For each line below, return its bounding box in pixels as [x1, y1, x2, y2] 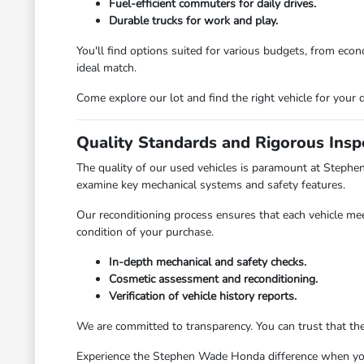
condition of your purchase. [76, 224, 214, 240]
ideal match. [76, 60, 137, 76]
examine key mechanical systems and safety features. [76, 177, 346, 193]
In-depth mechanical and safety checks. [109, 254, 307, 270]
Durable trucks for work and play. [109, 13, 279, 28]
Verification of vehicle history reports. [109, 288, 297, 304]
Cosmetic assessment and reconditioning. [109, 271, 318, 287]
